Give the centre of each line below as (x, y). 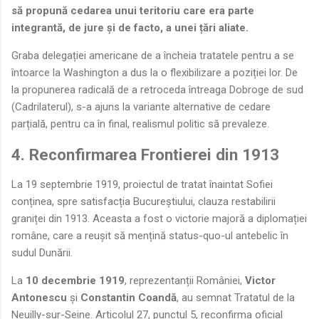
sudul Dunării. (42, 253)
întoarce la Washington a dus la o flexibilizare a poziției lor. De (155, 73)
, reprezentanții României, (185, 281)
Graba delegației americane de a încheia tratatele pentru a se (153, 56)
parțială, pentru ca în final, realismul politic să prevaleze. (140, 124)
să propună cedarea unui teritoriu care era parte (133, 11)
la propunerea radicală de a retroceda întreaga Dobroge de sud (157, 90)
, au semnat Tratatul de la (236, 298)
